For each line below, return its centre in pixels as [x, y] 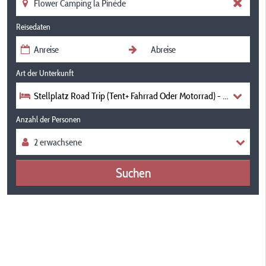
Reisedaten [33, 27]
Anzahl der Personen [48, 119]
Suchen [133, 172]
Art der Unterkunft [45, 73]
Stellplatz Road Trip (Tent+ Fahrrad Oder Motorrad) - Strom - [142, 96]
